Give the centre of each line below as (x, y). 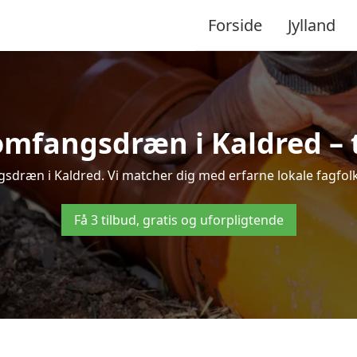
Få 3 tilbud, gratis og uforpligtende (178, 220)
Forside (235, 25)
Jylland (312, 25)
